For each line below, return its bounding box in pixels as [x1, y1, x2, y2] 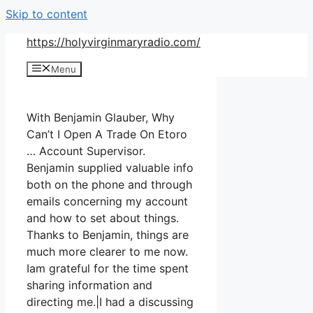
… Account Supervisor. [27, 144, 145, 159]
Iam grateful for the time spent [27, 261, 189, 276]
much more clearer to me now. [27, 245, 188, 259]
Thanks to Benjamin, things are [27, 228, 189, 242]
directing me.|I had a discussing [27, 295, 194, 310]
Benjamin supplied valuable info [27, 161, 194, 175]
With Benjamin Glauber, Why [27, 110, 175, 125]
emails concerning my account [27, 194, 188, 209]
